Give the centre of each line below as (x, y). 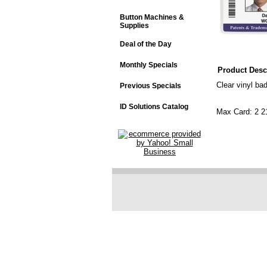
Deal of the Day (146, 44)
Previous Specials (150, 86)
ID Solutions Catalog (154, 107)
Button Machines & (152, 17)
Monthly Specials (149, 65)
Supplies (134, 26)
